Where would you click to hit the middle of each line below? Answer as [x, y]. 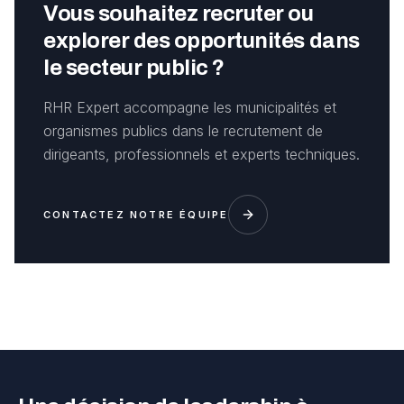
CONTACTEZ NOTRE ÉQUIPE [136, 215]
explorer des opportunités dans [202, 41]
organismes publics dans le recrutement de [183, 131]
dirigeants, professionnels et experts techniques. [202, 154]
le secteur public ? [134, 68]
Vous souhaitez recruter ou [179, 14]
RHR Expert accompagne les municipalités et [190, 107]
